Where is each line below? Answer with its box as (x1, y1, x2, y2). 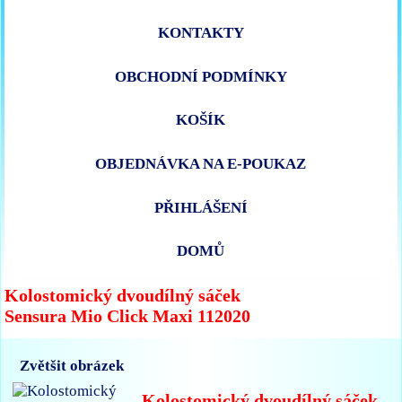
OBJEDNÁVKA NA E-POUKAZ (95, 155, 307, 173)
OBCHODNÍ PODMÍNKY (114, 67, 287, 85)
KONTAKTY (157, 24, 244, 42)
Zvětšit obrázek (20, 357, 125, 375)
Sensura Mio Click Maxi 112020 (4, 305, 251, 326)
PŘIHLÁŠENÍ (153, 198, 248, 216)
